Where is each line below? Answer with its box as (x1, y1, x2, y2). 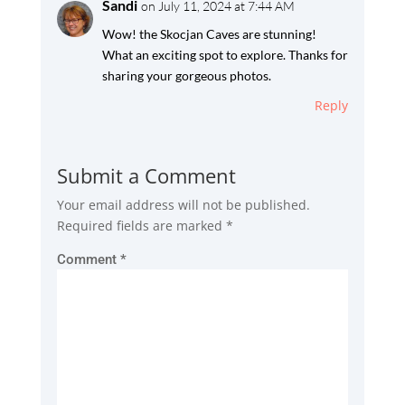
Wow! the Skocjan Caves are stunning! (101, 25, 316, 42)
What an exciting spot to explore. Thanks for (101, 46, 348, 62)
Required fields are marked (56, 216, 226, 234)
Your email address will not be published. (56, 195, 310, 213)
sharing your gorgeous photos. (101, 67, 271, 83)
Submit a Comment (56, 161, 236, 189)
